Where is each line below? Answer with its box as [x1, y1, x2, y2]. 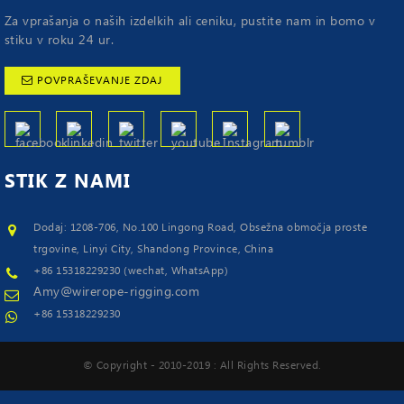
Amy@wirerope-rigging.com [33, 282, 200, 303]
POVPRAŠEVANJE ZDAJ [36, 71, 162, 89]
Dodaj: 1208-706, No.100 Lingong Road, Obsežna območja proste [33, 219, 368, 237]
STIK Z [4, 166, 74, 197]
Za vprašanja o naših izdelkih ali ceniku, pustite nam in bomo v [4, 12, 375, 32]
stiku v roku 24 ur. [4, 31, 114, 51]
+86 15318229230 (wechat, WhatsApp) [33, 262, 229, 280]
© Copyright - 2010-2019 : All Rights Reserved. [82, 356, 322, 374]
